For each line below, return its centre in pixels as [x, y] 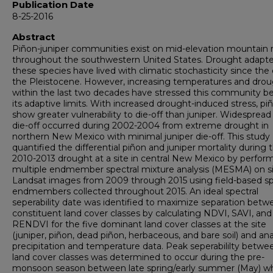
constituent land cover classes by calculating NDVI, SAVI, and [142, 213]
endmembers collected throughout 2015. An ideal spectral [135, 191]
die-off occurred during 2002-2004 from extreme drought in [140, 126]
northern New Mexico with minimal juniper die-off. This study [141, 136]
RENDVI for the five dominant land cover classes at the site [139, 224]
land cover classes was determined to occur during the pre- [138, 257]
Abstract [34, 37]
